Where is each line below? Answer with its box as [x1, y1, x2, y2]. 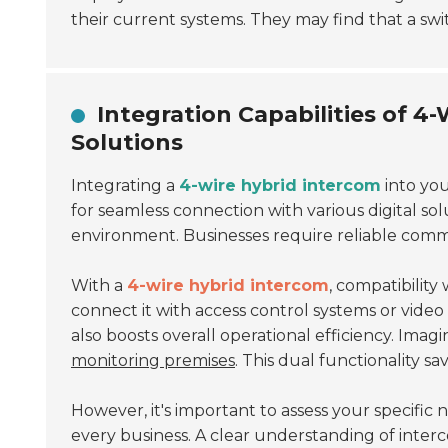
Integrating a [71, 175, 179, 195]
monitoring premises [71, 350, 235, 370]
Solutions [71, 128, 183, 156]
